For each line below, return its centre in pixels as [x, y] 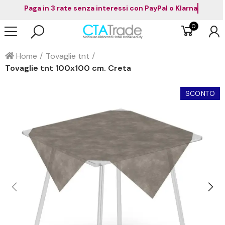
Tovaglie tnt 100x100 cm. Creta [68, 68]
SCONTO [200, 93]
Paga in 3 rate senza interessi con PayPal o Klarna [134, 8]
